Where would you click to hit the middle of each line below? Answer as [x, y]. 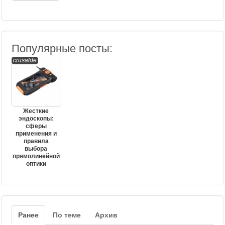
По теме [67, 215]
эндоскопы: [36, 119]
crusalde [25, 60]
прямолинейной [36, 156]
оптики [36, 164]
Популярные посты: [62, 48]
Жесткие [36, 111]
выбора [36, 149]
